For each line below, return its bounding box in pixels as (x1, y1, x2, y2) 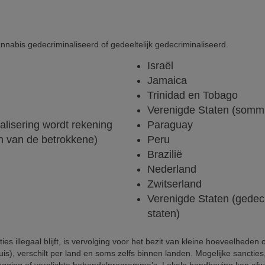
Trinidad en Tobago (147, 89, 238, 102)
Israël (147, 60, 173, 72)
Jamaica (147, 75, 187, 87)
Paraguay (147, 119, 193, 131)
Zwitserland (147, 178, 202, 190)
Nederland (147, 163, 196, 176)
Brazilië (147, 148, 182, 161)
